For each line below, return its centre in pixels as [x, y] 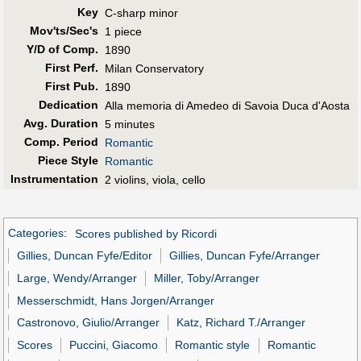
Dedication [68, 104]
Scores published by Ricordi [145, 233]
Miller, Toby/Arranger [207, 278]
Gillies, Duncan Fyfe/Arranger [245, 256]
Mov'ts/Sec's [64, 30]
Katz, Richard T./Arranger [241, 323]
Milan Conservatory [154, 68]
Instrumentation [54, 178]
